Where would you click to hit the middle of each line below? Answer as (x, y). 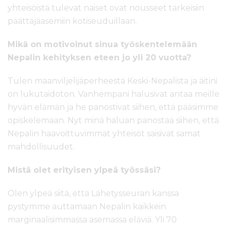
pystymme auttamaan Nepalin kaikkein (87, 207)
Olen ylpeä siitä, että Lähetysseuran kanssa (93, 194)
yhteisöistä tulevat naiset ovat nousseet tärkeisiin (106, 8)
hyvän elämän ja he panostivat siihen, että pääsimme (113, 107)
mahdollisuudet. (41, 147)
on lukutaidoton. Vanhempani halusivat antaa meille (113, 94)
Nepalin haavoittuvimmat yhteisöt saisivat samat (104, 134)
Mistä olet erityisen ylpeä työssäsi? (84, 170)
